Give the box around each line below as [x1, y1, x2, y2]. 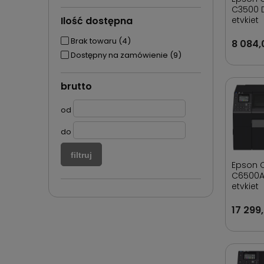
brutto [61, 80, 92, 93]
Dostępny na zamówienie [71, 49, 168, 61]
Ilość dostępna [61, 14, 133, 28]
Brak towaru [71, 35, 117, 47]
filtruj [71, 150, 92, 160]
